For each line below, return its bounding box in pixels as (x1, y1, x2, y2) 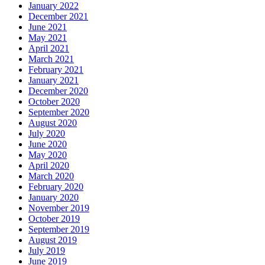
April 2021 (28, 43, 69, 54)
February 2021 (28, 64, 83, 75)
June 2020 (28, 139, 67, 150)
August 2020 (28, 118, 77, 128)
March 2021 (28, 54, 74, 64)
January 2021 (28, 75, 79, 86)
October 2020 (28, 96, 80, 107)
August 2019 (28, 235, 77, 245)
